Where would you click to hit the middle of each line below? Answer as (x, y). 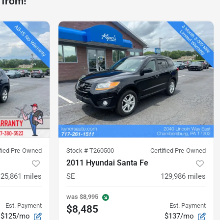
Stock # (78, 151)
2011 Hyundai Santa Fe (107, 163)
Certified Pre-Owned (178, 151)
